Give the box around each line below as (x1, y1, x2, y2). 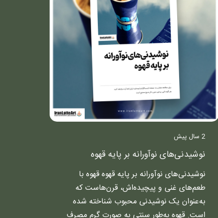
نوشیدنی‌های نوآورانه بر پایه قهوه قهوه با (79, 167, 206, 181)
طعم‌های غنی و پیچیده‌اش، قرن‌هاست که (75, 181, 206, 195)
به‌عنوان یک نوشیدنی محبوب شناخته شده (73, 195, 206, 208)
